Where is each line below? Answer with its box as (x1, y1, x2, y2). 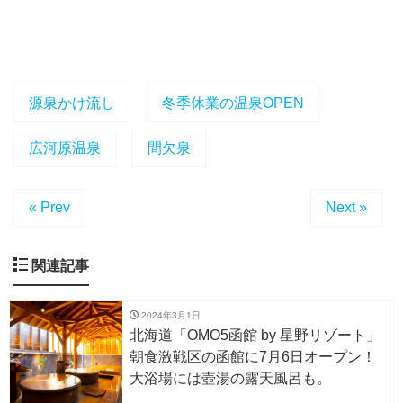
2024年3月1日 (139, 309, 201, 320)
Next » (326, 199, 367, 215)
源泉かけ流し (29, 94, 115, 111)
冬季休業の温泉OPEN (162, 94, 304, 111)
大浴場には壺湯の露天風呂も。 (130, 370, 331, 386)
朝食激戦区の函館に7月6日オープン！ (130, 348, 376, 364)
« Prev (29, 199, 70, 215)
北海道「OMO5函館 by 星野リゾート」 (130, 327, 381, 343)
